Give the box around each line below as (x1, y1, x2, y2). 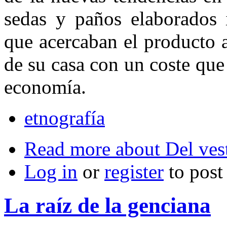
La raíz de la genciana (4, 193, 211, 217)
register (104, 160, 164, 182)
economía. (4, 75, 86, 98)
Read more (24, 137, 110, 160)
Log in (24, 160, 78, 182)
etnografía (24, 106, 105, 129)
